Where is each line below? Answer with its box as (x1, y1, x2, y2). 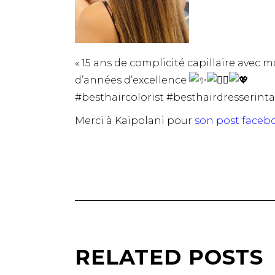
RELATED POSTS (75, 244, 264, 270)
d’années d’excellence (75, 74, 189, 86)
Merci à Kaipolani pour (75, 115, 195, 126)
